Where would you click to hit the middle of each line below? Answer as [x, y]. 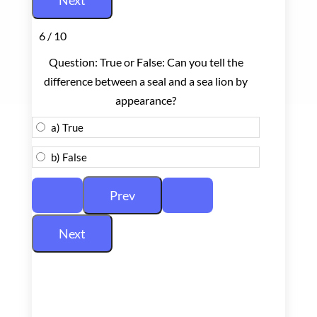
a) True [67, 127]
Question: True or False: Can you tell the [146, 62]
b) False [69, 157]
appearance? [146, 100]
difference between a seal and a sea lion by [146, 81]
